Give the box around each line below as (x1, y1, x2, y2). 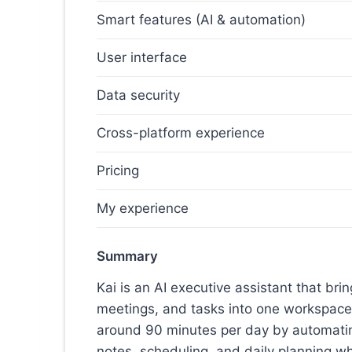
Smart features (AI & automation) (97, 12, 306, 28)
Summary (97, 248, 158, 265)
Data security (97, 87, 180, 104)
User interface (97, 49, 187, 66)
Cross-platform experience (97, 125, 265, 141)
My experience (97, 200, 189, 217)
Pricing (97, 163, 139, 179)
